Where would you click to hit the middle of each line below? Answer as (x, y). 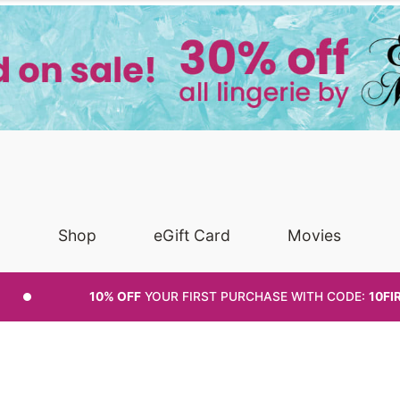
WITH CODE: (330, 296)
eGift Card (192, 236)
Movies (315, 236)
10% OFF (116, 296)
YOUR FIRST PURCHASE (217, 296)
